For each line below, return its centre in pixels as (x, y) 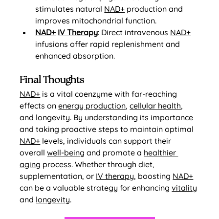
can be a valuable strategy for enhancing (96, 188)
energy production (92, 106)
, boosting (153, 176)
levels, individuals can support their (107, 141)
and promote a (114, 153)
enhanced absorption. (75, 56)
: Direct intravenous (134, 33)
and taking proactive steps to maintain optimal (108, 129)
